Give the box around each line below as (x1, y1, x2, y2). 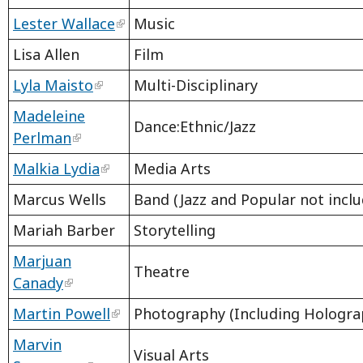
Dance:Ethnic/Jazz (134, 117, 256, 137)
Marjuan (13, 251, 71, 271)
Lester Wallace (13, 14, 115, 34)
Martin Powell (13, 304, 110, 324)
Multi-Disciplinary (134, 75, 258, 96)
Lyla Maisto (13, 75, 93, 96)
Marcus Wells (13, 190, 106, 210)
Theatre (134, 262, 190, 282)
